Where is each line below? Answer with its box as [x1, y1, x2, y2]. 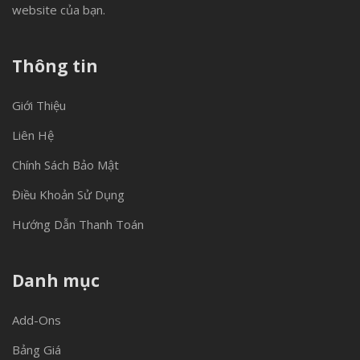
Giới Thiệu [12, 97, 66, 113]
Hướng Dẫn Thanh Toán [12, 216, 144, 232]
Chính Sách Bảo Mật [12, 157, 119, 173]
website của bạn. [12, 2, 105, 18]
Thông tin [12, 55, 98, 77]
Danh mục [12, 269, 100, 292]
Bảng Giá [12, 342, 61, 358]
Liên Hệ [12, 127, 54, 143]
